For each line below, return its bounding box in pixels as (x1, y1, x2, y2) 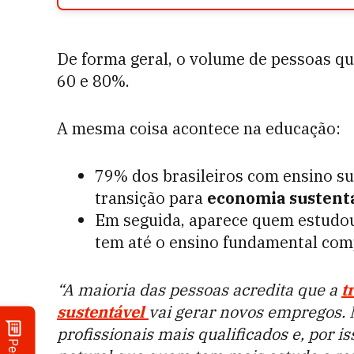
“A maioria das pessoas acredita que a (57, 279, 337, 300)
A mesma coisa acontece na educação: (57, 118, 345, 139)
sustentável (57, 301, 149, 322)
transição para (95, 187, 207, 209)
